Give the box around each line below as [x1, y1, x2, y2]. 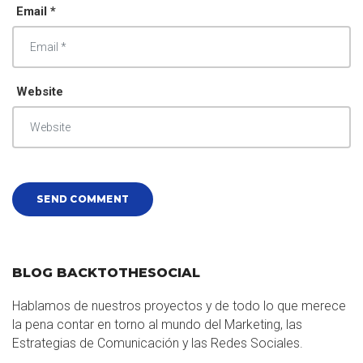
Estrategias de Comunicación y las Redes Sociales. [12, 335, 303, 351]
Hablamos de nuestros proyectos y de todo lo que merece [12, 297, 346, 314]
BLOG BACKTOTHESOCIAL [12, 263, 200, 280]
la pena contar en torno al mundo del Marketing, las [12, 316, 302, 332]
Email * [16, 3, 56, 19]
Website [16, 83, 63, 99]
